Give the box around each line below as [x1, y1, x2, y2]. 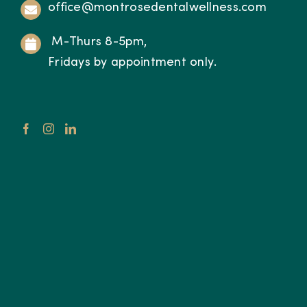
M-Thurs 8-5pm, [48, 36, 147, 48]
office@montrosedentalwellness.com [48, 1, 267, 14]
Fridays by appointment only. [48, 56, 217, 69]
